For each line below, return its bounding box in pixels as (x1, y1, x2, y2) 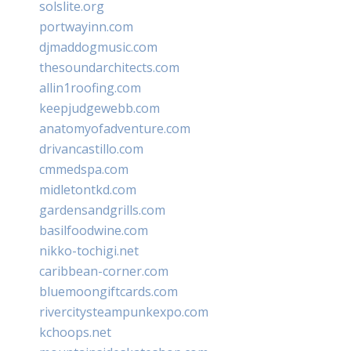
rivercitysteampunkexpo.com (39, 302, 208, 320)
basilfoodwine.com (39, 221, 148, 239)
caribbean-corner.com (39, 262, 168, 280)
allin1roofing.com (39, 78, 141, 96)
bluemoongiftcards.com (39, 282, 178, 300)
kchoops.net (39, 323, 111, 341)
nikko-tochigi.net (39, 241, 139, 259)
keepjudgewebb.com (39, 99, 160, 117)
